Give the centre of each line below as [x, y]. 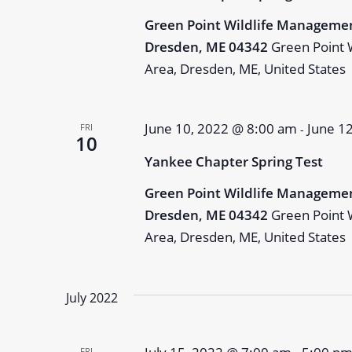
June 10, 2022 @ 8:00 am [220, 128]
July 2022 [92, 298]
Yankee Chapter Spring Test [233, 161]
